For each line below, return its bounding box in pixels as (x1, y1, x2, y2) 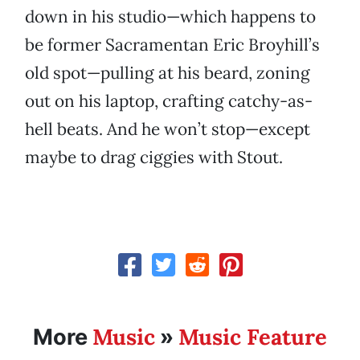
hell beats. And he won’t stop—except (25, 118, 310, 141)
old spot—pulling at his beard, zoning (25, 62, 310, 84)
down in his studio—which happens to (25, 6, 316, 28)
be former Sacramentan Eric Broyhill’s (25, 34, 320, 56)
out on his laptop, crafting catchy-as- (25, 90, 313, 112)
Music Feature (178, 323, 327, 351)
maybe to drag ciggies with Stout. (25, 146, 283, 169)
